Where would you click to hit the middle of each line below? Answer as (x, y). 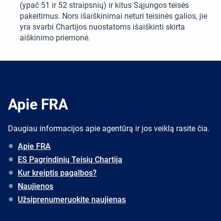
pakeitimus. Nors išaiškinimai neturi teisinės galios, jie (113, 16)
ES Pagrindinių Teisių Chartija (70, 160)
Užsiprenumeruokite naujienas (72, 200)
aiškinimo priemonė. (55, 38)
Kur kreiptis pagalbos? (57, 173)
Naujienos (36, 186)
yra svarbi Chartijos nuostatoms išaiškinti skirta (102, 27)
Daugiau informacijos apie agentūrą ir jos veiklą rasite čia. (109, 129)
